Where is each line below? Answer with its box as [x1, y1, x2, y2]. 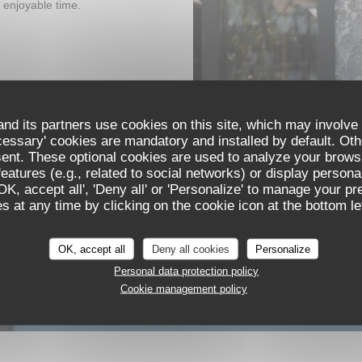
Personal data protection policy [114, 264, 259, 276]
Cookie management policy [120, 282, 247, 294]
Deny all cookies [151, 242, 229, 255]
